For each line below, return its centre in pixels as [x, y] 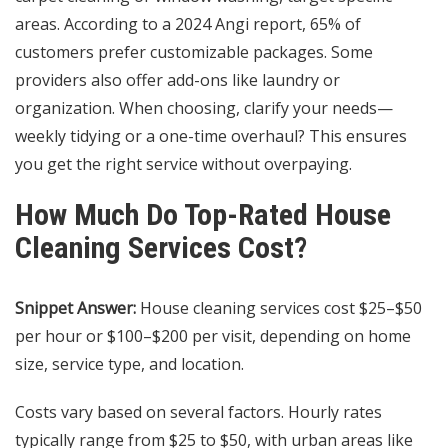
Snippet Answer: [75, 308]
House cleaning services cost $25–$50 [279, 308]
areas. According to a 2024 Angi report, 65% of [188, 24]
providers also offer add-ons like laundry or [177, 80]
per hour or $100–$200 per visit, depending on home [213, 336]
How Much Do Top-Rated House [203, 215]
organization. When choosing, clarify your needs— [204, 108]
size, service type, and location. [129, 364]
